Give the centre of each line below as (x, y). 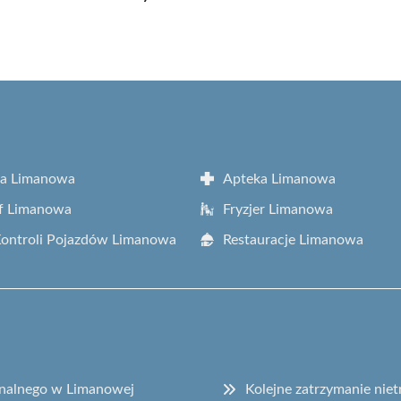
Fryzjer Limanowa (278, 209)
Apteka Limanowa (279, 179)
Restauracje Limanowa (293, 239)
